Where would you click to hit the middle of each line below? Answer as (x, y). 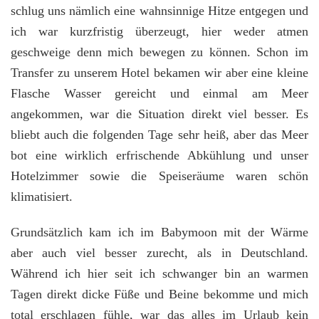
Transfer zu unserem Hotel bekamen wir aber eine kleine (159, 73)
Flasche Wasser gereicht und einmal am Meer (159, 94)
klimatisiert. (42, 197)
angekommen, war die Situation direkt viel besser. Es (159, 114)
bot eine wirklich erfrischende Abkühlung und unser (159, 156)
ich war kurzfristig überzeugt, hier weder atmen (159, 32)
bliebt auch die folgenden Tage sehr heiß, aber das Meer (159, 135)
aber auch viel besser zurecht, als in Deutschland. (159, 253)
